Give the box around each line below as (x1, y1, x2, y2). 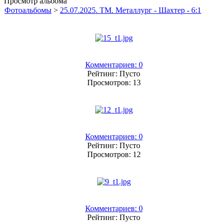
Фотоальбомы (4, 5, 52, 14)
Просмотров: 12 (87, 150, 141, 159)
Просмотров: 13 (87, 78, 141, 87)
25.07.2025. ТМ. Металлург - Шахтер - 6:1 (60, 5, 201, 14)
